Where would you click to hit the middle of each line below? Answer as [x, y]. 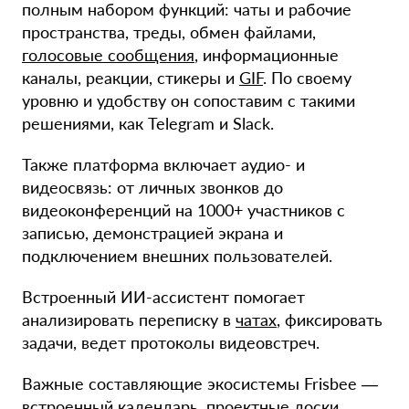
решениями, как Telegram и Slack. [148, 124]
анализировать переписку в [129, 320]
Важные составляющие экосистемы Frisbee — [200, 384]
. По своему [307, 78]
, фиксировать [330, 320]
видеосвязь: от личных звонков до [152, 188]
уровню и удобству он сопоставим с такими [189, 101]
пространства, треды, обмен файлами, [169, 32]
